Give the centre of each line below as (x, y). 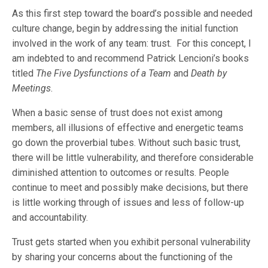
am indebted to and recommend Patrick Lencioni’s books (131, 58)
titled (24, 73)
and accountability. (50, 217)
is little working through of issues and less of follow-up (128, 202)
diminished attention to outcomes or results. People (121, 173)
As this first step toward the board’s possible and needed (133, 13)
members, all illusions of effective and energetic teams (128, 128)
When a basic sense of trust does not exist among (118, 113)
